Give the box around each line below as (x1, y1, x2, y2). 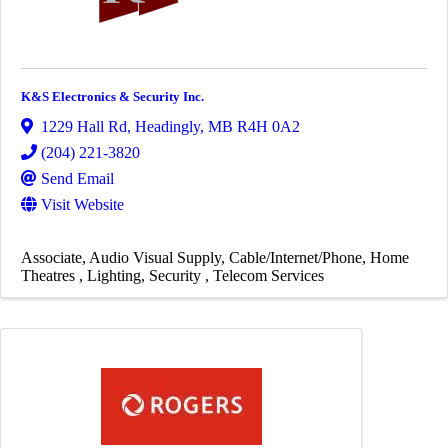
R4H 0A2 (237, 117, 300, 135)
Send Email (41, 169, 114, 187)
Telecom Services (213, 266, 324, 284)
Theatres (21, 266, 79, 284)
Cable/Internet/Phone (229, 248, 362, 266)
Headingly (135, 117, 200, 135)
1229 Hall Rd (41, 117, 127, 135)
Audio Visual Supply (89, 248, 221, 266)
